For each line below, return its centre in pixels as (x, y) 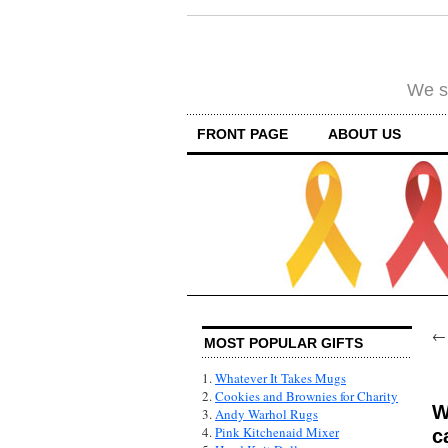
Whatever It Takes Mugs (280, 378)
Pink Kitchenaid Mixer (277, 432)
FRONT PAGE (242, 133)
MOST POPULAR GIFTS (283, 343)
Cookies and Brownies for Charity (306, 396)
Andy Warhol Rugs (266, 414)
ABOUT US (364, 133)
